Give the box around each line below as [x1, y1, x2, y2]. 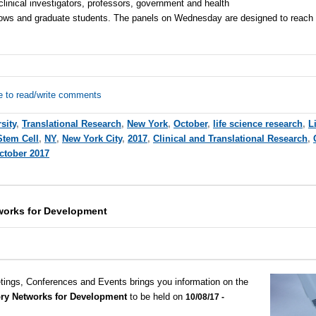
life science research [212, 119, 303, 130]
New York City [61, 133, 122, 145]
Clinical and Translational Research [152, 133, 308, 145]
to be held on [129, 291, 186, 303]
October [173, 119, 207, 130]
